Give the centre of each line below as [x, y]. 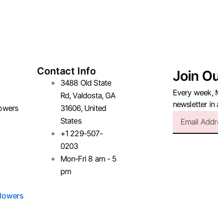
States [71, 121]
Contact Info [66, 71]
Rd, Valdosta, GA [88, 96]
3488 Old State [86, 83]
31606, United [83, 108]
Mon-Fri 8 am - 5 [88, 159]
